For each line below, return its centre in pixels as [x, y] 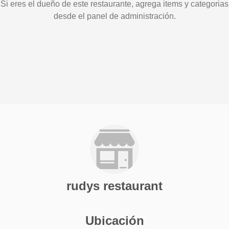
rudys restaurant [114, 186]
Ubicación [114, 221]
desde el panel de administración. [114, 16]
